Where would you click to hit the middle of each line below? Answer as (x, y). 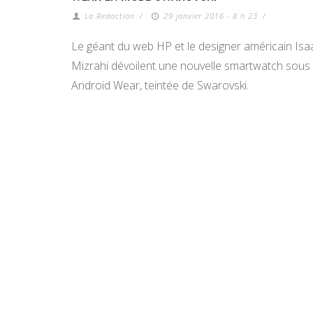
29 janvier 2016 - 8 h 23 (210, 16)
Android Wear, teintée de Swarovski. (160, 85)
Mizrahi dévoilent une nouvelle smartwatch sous (191, 66)
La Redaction (110, 16)
